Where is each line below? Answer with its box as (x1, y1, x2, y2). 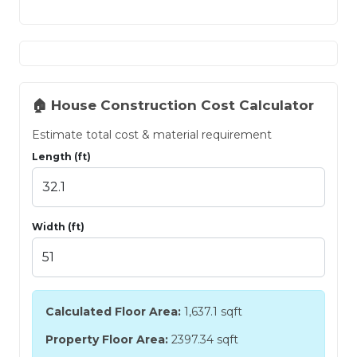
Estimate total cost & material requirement (32, 127, 272, 142)
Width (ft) (32, 220, 84, 233)
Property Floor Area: (45, 331, 168, 347)
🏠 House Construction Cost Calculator (32, 96, 314, 113)
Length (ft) (32, 150, 91, 163)
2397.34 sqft (168, 331, 238, 347)
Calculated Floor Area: (45, 304, 181, 319)
